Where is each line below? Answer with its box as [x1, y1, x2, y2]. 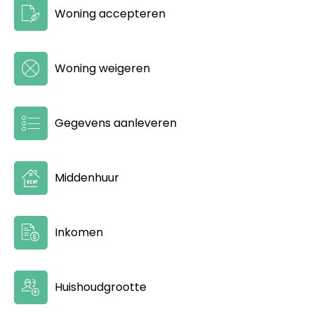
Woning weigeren [54, 60, 150, 76]
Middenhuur [54, 169, 119, 186]
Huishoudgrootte [54, 278, 146, 295]
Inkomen [54, 224, 103, 240]
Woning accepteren [54, 5, 165, 22]
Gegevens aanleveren [54, 114, 177, 131]
